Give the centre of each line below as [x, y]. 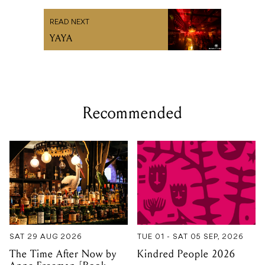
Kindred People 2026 [186, 254]
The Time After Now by [63, 254]
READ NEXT [70, 23]
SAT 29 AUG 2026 [46, 237]
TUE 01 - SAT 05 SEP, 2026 [190, 237]
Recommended [132, 113]
